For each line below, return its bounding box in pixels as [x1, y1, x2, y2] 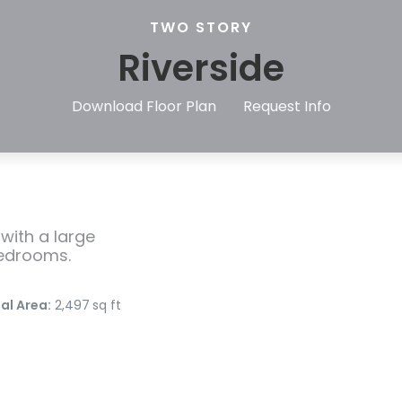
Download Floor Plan [71, 96, 216, 117]
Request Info [242, 96, 331, 117]
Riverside [118, 43, 284, 93]
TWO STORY [150, 17, 252, 38]
